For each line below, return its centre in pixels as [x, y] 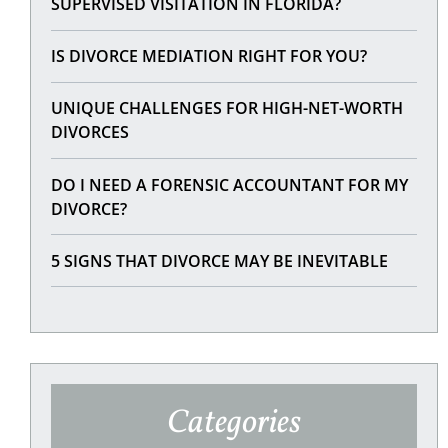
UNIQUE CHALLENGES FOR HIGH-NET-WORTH [227, 108]
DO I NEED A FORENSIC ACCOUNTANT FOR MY [230, 184]
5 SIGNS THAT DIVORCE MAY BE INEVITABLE [220, 260]
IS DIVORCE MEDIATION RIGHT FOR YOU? [209, 56]
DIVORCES [90, 132]
